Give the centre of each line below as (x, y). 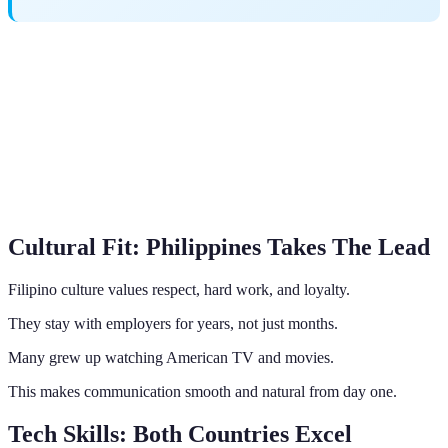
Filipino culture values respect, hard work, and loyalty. (179, 289)
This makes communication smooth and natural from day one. (202, 391)
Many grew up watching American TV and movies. (171, 357)
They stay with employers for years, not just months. (173, 323)
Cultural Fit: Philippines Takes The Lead (219, 246)
